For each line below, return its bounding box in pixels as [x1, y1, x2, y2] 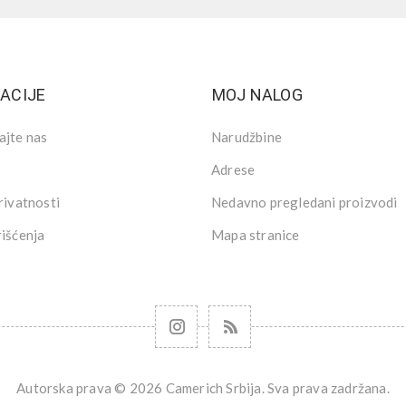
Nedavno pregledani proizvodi [211, 194, 398, 211]
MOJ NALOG [212, 85, 303, 105]
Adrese [211, 161, 256, 179]
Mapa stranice [211, 227, 300, 244]
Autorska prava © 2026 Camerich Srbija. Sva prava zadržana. [16, 380, 390, 397]
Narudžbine [211, 129, 282, 146]
